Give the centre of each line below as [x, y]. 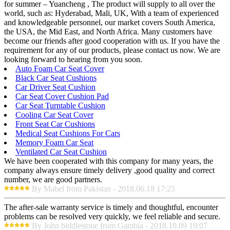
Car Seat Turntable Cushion [60, 105]
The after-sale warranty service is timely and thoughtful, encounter [111, 207]
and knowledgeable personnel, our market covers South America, [110, 22]
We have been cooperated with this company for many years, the [109, 161]
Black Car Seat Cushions [56, 78]
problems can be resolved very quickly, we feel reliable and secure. [112, 216]
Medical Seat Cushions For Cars [68, 133]
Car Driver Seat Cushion [55, 87]
